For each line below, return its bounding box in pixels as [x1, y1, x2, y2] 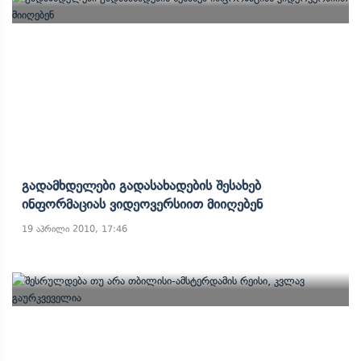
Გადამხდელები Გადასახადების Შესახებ [22, 177, 261, 193]
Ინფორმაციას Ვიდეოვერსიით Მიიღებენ [22, 196, 263, 212]
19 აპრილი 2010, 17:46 [22, 223, 127, 234]
